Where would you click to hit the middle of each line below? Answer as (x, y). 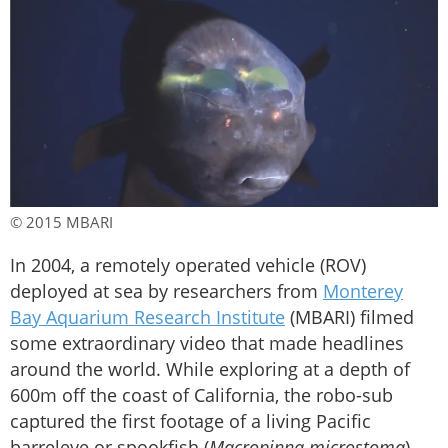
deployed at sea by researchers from (166, 290)
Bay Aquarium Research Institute (147, 316)
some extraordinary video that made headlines (207, 342)
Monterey (363, 290)
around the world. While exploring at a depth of (210, 368)
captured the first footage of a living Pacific (190, 420)
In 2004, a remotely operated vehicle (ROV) (188, 264)
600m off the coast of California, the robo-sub (201, 394)
